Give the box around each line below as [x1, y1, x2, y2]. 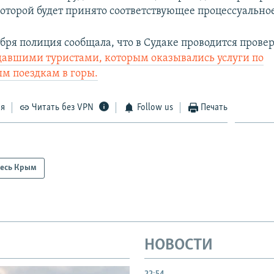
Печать [201, 102, 228, 113]
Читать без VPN [32, 102, 94, 113]
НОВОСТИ [144, 237, 213, 254]
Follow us [136, 102, 173, 113]
